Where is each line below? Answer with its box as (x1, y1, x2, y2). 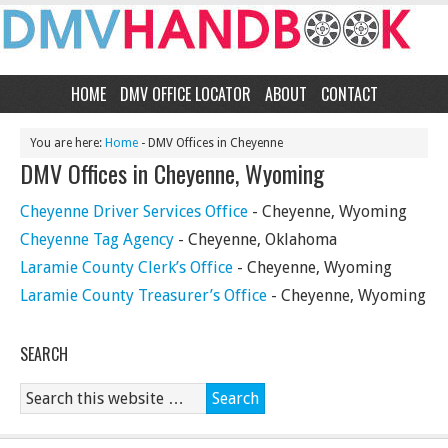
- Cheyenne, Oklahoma (174, 230, 337, 249)
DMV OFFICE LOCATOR (119, 82, 251, 106)
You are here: (30, 136, 105, 150)
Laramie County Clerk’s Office (20, 258, 233, 277)
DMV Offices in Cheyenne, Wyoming (20, 155, 324, 191)
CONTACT (320, 82, 378, 106)
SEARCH (20, 342, 68, 366)
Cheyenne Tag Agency (20, 230, 174, 249)
